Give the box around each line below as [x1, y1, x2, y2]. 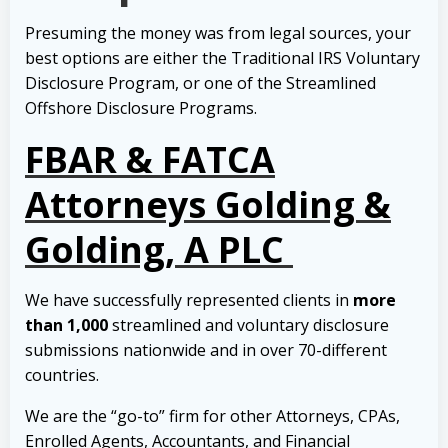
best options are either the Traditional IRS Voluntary [25, 47, 420, 70]
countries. [25, 364, 99, 387]
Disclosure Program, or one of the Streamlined [25, 72, 376, 95]
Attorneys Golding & [25, 180, 391, 230]
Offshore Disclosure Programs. [25, 97, 257, 120]
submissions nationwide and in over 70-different [25, 339, 387, 362]
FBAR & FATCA [25, 135, 275, 185]
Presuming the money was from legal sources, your [25, 22, 411, 45]
